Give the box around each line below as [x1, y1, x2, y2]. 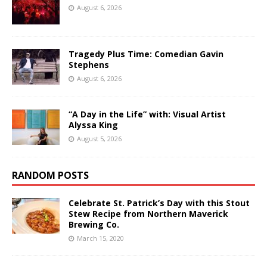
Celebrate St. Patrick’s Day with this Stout [69, 197, 250, 209]
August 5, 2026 [77, 133, 122, 143]
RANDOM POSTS [12, 168, 89, 182]
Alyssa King [69, 119, 118, 131]
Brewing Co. [69, 218, 119, 230]
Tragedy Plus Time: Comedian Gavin [69, 48, 223, 60]
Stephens [69, 58, 109, 70]
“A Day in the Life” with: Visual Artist [69, 108, 226, 120]
